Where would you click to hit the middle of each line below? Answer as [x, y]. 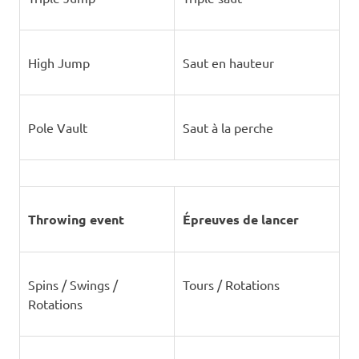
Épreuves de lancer [240, 219]
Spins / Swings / [73, 284]
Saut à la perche [228, 127]
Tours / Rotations [231, 284]
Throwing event [76, 219]
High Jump [58, 63]
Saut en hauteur [228, 63]
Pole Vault [57, 127]
